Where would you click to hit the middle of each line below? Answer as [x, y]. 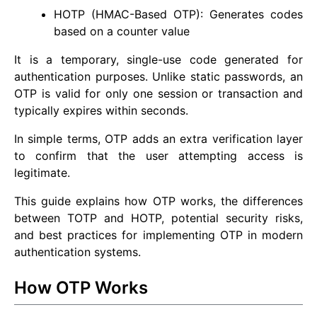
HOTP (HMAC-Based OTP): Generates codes [178, 15]
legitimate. [42, 173]
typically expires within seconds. [101, 111]
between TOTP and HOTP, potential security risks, [158, 218]
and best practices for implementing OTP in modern [158, 235]
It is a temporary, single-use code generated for [158, 60]
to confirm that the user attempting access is [158, 156]
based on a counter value [122, 31]
